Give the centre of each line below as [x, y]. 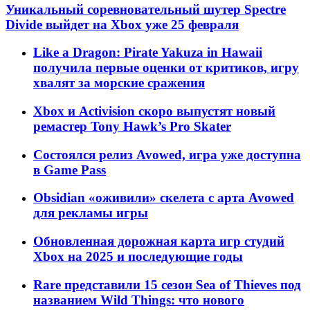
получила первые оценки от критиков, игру [166, 68]
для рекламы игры [91, 213]
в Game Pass [70, 170]
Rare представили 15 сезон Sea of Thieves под [167, 284]
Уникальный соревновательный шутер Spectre [146, 9]
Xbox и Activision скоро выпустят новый [154, 111]
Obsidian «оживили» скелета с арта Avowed [164, 198]
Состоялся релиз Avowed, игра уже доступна [167, 154]
